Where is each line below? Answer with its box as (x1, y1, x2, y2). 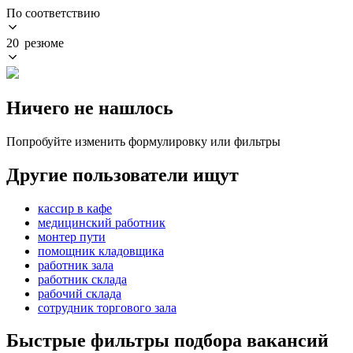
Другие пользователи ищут (6, 164, 239, 185)
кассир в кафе (38, 201, 112, 215)
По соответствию (6, 6, 100, 20)
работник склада (38, 272, 127, 286)
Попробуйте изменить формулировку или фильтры (6, 134, 281, 148)
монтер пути (38, 229, 106, 243)
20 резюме (6, 35, 64, 50)
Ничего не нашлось (6, 97, 173, 118)
